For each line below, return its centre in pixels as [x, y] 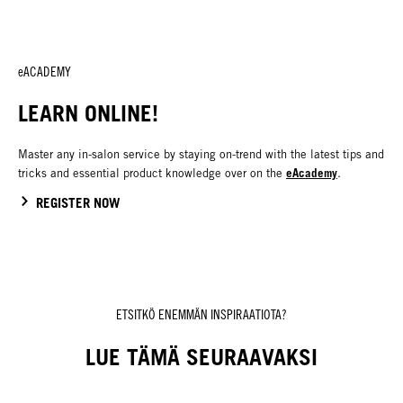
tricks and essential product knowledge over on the [152, 174]
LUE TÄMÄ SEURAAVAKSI [201, 357]
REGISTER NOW [78, 203]
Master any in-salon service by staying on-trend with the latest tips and [201, 155]
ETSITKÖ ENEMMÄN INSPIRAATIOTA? [201, 315]
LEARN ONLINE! [88, 114]
